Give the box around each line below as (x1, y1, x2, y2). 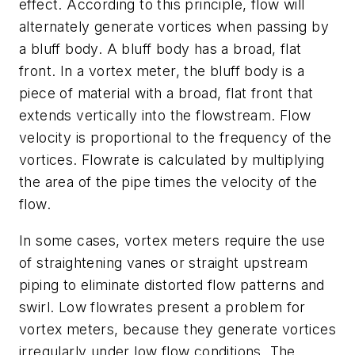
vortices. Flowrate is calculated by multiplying (19, 151, 325, 169)
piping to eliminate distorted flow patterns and (19, 277, 325, 294)
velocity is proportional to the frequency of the (19, 129, 332, 147)
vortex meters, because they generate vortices (19, 321, 336, 338)
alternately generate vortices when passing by (19, 18, 329, 36)
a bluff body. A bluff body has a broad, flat (19, 40, 302, 58)
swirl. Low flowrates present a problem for (19, 299, 306, 316)
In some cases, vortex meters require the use (19, 232, 326, 250)
